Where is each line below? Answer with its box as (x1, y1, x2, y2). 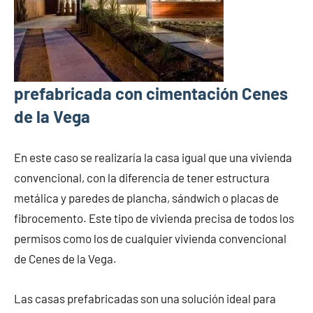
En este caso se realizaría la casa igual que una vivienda (14, 150, 292, 165)
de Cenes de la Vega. (14, 252, 117, 266)
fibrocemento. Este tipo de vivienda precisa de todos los (14, 211, 294, 226)
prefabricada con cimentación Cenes (14, 83, 288, 104)
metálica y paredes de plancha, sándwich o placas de (14, 191, 279, 205)
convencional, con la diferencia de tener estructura (14, 170, 270, 185)
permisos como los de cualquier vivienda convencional (14, 231, 286, 246)
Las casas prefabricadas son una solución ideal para (14, 291, 276, 306)
